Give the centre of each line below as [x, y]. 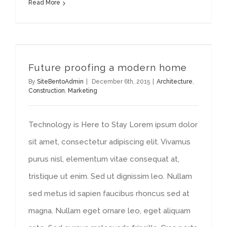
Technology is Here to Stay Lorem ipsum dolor [113, 125]
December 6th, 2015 [121, 82]
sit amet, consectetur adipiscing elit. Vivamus [109, 142]
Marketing [83, 91]
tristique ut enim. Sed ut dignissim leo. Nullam [110, 176]
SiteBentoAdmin [60, 82]
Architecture [175, 82]
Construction [47, 91]
